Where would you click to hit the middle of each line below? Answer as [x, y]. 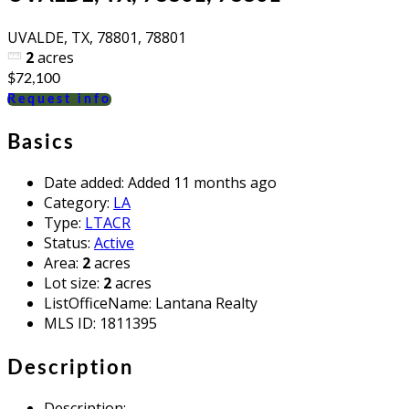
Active [114, 242]
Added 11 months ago [202, 182]
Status [66, 242]
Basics [41, 142]
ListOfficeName [96, 303]
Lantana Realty [206, 303]
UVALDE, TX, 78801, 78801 [97, 37]
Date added [83, 182]
